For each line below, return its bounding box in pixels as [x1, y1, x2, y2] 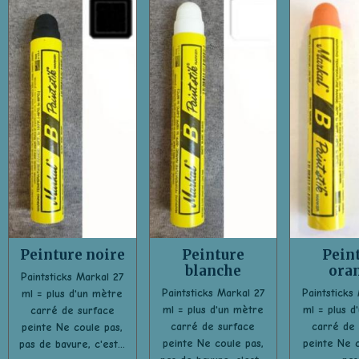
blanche [184, 261, 241, 280]
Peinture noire [19, 245, 125, 264]
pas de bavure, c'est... [19, 337, 126, 351]
